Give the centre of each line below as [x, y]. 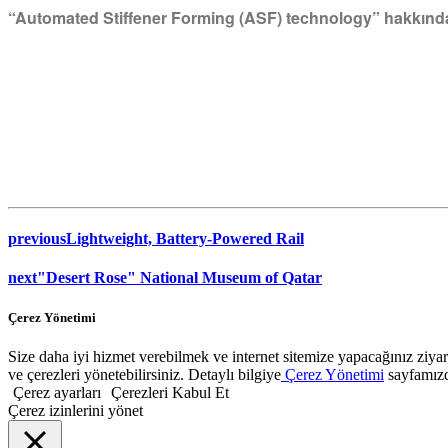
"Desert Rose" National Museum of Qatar [179, 278]
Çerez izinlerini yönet [75, 410]
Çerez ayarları [57, 392]
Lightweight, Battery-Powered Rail [185, 239]
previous [37, 239]
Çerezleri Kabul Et [170, 392]
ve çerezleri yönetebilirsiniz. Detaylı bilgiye [144, 374]
